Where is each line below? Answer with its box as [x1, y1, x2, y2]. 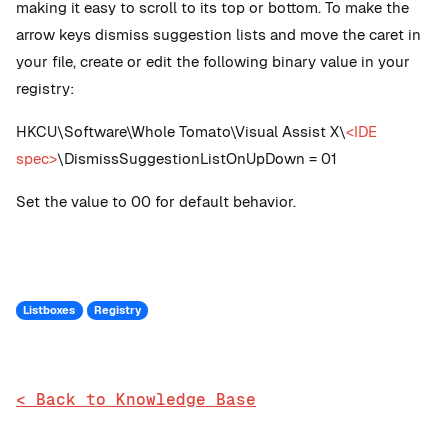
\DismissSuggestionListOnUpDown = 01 [57, 149, 337, 168]
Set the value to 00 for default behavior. [16, 192, 296, 211]
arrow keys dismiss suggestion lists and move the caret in [16, 25, 421, 44]
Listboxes [23, 303, 76, 317]
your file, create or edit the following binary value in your [16, 52, 410, 71]
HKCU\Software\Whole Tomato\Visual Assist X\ [16, 122, 346, 141]
